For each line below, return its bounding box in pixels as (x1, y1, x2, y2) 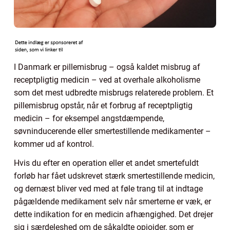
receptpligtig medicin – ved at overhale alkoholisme (14, 74, 200, 85)
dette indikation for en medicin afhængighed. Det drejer (14, 209, 213, 219)
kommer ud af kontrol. (14, 139, 94, 149)
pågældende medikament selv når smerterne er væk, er (14, 196, 211, 206)
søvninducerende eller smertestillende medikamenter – (14, 126, 211, 136)
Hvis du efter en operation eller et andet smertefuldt (14, 158, 199, 168)
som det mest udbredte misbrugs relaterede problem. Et (14, 87, 214, 98)
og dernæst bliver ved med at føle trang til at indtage (14, 183, 203, 194)
